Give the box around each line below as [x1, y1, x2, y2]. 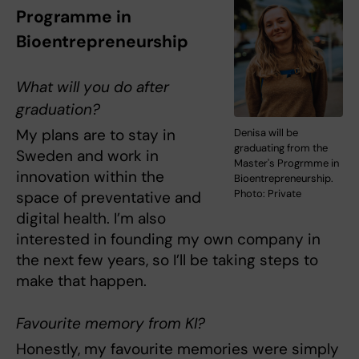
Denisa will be [234, 126, 299, 140]
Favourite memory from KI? [16, 313, 205, 334]
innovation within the [16, 166, 164, 187]
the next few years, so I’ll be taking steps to [16, 249, 318, 270]
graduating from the [234, 141, 329, 155]
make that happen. [16, 270, 147, 291]
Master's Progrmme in [234, 156, 340, 171]
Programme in [16, 6, 131, 28]
